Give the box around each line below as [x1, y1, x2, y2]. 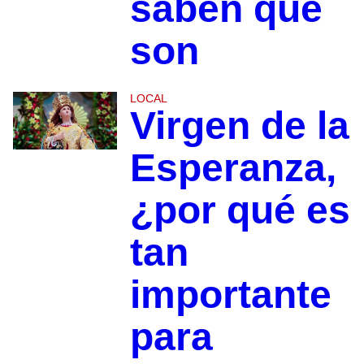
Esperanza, [129, 145, 336, 189]
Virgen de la [129, 103, 349, 147]
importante [129, 272, 331, 316]
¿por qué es [129, 188, 350, 232]
